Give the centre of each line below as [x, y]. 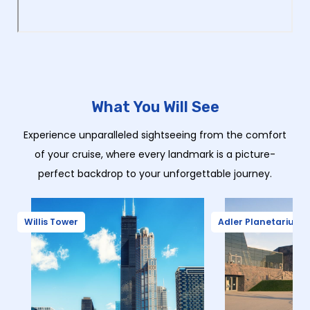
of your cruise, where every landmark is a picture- [155, 155]
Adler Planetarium [261, 222]
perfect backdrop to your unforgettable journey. [155, 174]
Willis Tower [51, 222]
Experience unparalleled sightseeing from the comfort [155, 135]
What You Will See [155, 107]
